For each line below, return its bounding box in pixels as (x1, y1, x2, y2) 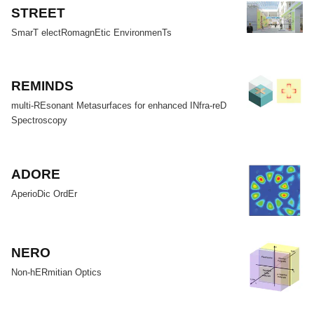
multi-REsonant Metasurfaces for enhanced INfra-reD (11, 100, 227, 111)
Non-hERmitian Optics (11, 266, 102, 278)
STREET (11, 4, 66, 20)
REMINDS (11, 78, 74, 94)
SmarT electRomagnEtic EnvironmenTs (11, 27, 172, 38)
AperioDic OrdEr (11, 188, 78, 199)
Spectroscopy (11, 115, 68, 126)
